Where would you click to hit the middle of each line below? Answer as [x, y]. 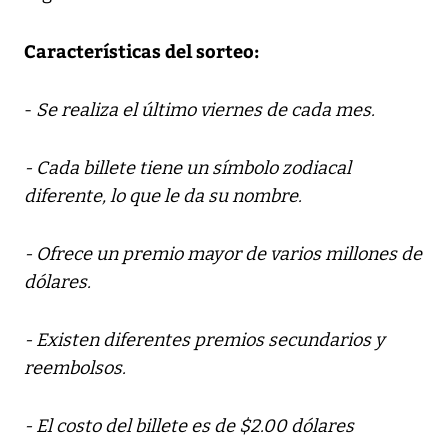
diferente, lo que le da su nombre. [163, 195]
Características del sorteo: [141, 50]
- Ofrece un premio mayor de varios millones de [223, 253]
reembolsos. [75, 367]
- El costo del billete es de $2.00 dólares [189, 425]
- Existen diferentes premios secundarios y [204, 339]
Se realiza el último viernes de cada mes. [205, 109]
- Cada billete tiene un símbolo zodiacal [187, 167]
